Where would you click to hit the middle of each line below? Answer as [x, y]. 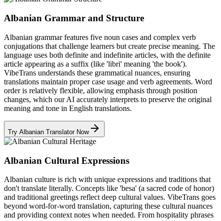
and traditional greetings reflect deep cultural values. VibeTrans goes [110, 197]
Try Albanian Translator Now [48, 132]
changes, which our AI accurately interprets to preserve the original [108, 99]
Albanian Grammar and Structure [74, 18]
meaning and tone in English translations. [68, 108]
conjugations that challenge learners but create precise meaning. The [110, 46]
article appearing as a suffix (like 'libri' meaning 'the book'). [95, 64]
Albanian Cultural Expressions [67, 160]
